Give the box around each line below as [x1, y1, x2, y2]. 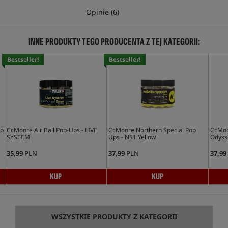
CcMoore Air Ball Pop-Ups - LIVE [6, 126, 97, 134]
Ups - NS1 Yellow [108, 133, 156, 141]
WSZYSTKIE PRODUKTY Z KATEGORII [51, 212, 177, 221]
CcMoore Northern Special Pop [108, 126, 196, 134]
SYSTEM [6, 133, 30, 141]
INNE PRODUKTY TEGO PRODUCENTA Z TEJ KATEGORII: [28, 36, 200, 48]
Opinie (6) [86, 7, 119, 17]
